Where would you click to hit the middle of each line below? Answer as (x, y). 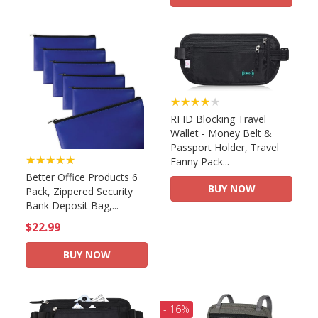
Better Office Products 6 (82, 177)
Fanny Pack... (200, 161)
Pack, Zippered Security (79, 192)
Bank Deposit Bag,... (72, 206)
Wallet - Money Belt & (221, 133)
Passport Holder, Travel (225, 147)
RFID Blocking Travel (218, 119)
